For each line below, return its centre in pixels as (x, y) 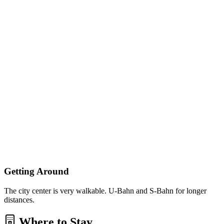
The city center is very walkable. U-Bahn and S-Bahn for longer (105, 190)
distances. (19, 199)
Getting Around (36, 171)
